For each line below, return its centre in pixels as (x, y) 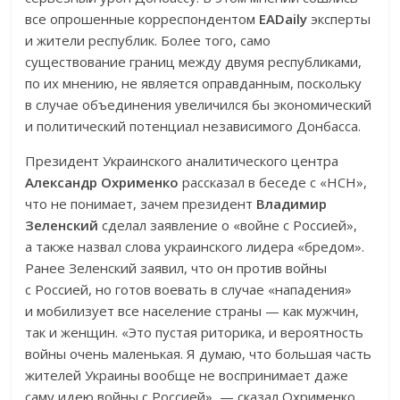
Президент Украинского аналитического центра (182, 161)
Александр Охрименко (102, 183)
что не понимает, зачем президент (141, 204)
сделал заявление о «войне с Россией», (228, 225)
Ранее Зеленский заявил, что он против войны (176, 268)
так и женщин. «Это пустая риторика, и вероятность (195, 333)
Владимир (292, 204)
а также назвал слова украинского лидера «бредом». (195, 247)
